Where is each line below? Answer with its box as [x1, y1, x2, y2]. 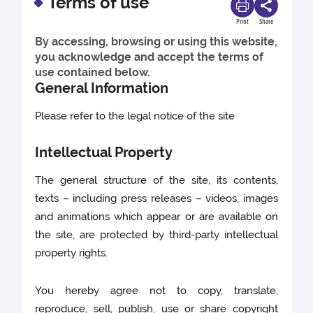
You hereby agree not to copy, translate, [35, 284, 278, 298]
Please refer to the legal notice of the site [35, 110, 235, 123]
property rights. [35, 247, 111, 260]
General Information [35, 80, 169, 97]
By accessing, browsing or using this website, [35, 35, 277, 48]
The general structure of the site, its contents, [35, 174, 278, 187]
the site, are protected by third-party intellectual [35, 228, 278, 242]
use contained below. [35, 66, 150, 79]
